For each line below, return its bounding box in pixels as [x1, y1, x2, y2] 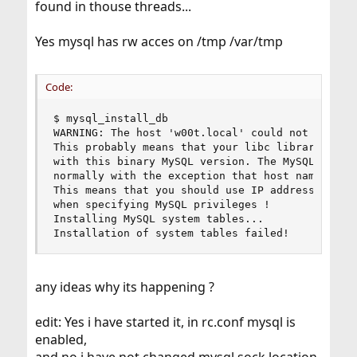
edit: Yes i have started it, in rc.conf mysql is [34, 313, 296, 331]
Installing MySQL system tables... [53, 213, 264, 226]
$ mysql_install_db [53, 112, 168, 125]
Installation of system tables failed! [53, 227, 289, 240]
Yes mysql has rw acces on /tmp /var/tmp [34, 33, 283, 51]
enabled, [34, 331, 87, 349]
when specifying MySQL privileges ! [53, 198, 270, 211]
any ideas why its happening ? [34, 278, 214, 296]
